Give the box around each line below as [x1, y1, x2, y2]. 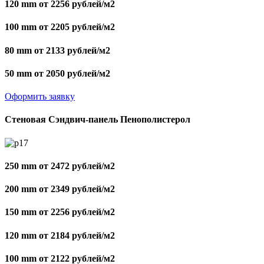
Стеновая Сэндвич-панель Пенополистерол [5, 114, 190, 125]
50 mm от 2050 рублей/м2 [5, 68, 110, 78]
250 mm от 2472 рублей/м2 [5, 160, 115, 171]
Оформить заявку [5, 91, 75, 102]
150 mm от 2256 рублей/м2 [5, 207, 115, 217]
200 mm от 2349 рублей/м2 [5, 184, 115, 194]
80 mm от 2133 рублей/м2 [5, 45, 110, 55]
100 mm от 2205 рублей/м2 [5, 22, 115, 32]
